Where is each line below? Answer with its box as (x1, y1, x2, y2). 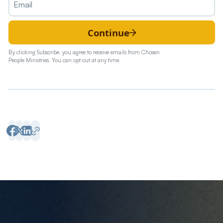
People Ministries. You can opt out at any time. (8, 57, 120, 64)
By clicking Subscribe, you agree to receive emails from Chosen (8, 49, 160, 56)
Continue (88, 26, 130, 39)
